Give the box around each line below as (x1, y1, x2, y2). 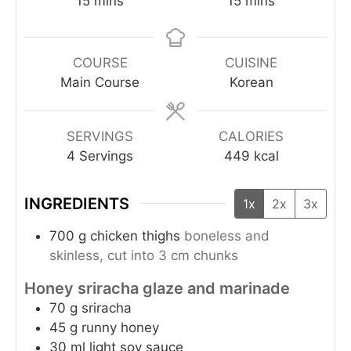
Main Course (60, 74, 139, 90)
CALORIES (219, 128, 284, 144)
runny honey (81, 319, 159, 335)
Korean (229, 74, 273, 90)
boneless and (184, 227, 270, 244)
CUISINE (225, 54, 277, 71)
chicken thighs (90, 227, 180, 244)
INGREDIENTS (24, 194, 129, 213)
